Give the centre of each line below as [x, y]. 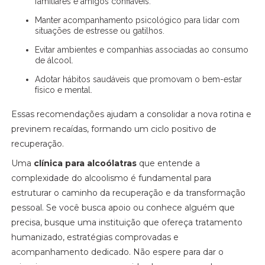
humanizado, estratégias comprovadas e [95, 237]
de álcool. [54, 60]
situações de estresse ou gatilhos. [100, 31]
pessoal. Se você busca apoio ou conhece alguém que [123, 208]
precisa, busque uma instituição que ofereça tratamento [127, 222]
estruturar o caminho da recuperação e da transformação [129, 193]
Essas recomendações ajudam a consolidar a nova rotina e [132, 114]
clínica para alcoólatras [85, 163]
